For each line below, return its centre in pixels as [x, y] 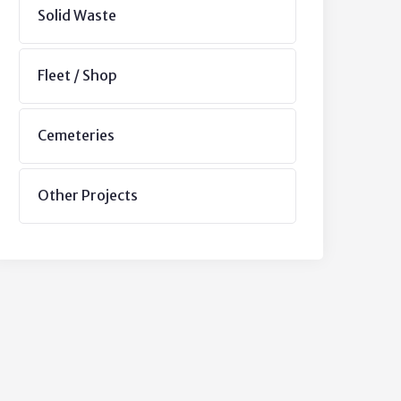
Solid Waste [77, 15]
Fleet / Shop [77, 75]
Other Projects [88, 195]
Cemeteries [76, 135]
